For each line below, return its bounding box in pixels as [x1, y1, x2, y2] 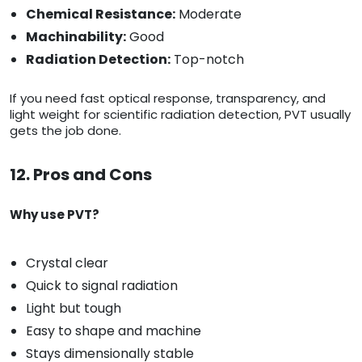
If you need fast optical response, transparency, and [10, 90, 326, 107]
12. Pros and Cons [10, 163, 152, 187]
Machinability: [26, 27, 126, 47]
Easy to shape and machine [26, 322, 201, 341]
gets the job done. [10, 122, 121, 140]
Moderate [175, 5, 242, 24]
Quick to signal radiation [26, 276, 178, 296]
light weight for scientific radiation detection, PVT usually [10, 106, 351, 124]
